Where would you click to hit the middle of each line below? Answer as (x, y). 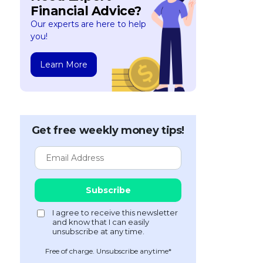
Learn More (64, 65)
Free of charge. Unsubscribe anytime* (108, 251)
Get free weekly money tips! (108, 130)
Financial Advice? (86, 11)
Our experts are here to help (88, 24)
